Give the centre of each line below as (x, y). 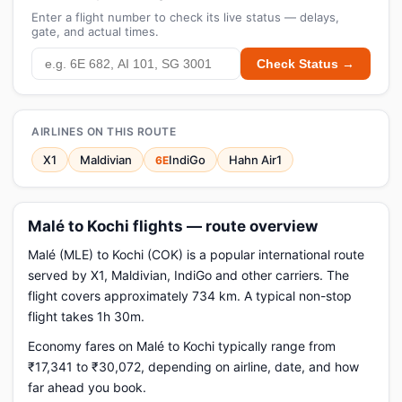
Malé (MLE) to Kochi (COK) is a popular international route (196, 254)
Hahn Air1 (255, 160)
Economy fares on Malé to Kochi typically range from (182, 346)
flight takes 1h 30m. (86, 316)
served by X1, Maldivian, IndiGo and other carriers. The (188, 275)
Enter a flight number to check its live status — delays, (185, 17)
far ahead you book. (87, 387)
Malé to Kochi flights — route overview (173, 226)
